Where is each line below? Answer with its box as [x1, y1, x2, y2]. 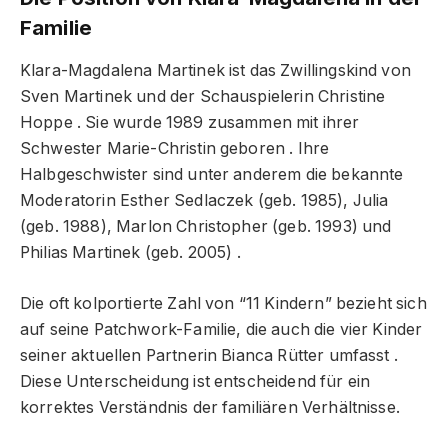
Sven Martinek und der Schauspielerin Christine [20, 87, 386, 107]
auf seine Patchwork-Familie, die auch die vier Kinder [20, 320, 423, 340]
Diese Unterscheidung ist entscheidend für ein [20, 372, 371, 392]
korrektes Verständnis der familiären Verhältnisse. [20, 398, 400, 418]
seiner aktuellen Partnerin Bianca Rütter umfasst [20, 346, 394, 366]
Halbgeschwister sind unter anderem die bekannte [20, 165, 404, 185]
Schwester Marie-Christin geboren [20, 139, 290, 159]
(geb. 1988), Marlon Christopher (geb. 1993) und [20, 217, 392, 237]
